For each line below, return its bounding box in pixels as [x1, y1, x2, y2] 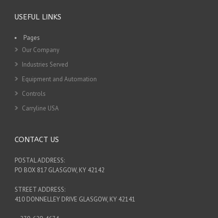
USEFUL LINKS [15, 12, 61, 21]
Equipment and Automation [22, 74, 97, 83]
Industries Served [22, 60, 68, 69]
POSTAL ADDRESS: [15, 156, 65, 164]
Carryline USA [22, 104, 59, 112]
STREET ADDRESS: [15, 185, 65, 194]
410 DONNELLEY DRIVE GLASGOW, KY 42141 [15, 195, 135, 203]
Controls [22, 89, 46, 98]
